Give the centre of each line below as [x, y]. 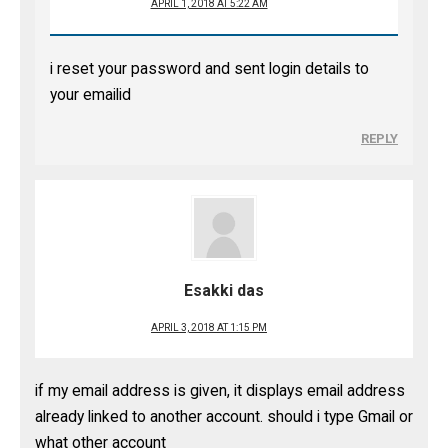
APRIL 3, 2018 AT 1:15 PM [209, 327]
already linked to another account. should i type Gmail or [224, 417]
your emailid [90, 95]
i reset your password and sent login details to [209, 69]
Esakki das [224, 290]
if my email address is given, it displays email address [220, 391]
